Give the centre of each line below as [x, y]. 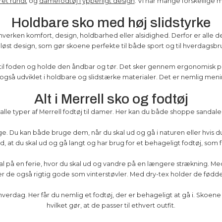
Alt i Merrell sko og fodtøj [111, 99]
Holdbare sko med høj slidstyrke [111, 23]
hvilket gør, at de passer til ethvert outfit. [111, 205]
